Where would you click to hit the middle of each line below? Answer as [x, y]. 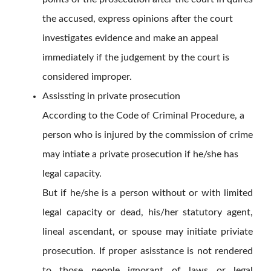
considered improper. [87, 77]
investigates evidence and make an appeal [130, 38]
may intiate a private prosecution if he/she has [140, 155]
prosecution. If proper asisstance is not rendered [148, 251]
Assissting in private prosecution [111, 96]
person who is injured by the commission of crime [148, 135]
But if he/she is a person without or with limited [148, 193]
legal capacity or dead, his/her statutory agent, [148, 213]
